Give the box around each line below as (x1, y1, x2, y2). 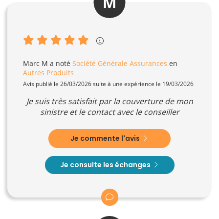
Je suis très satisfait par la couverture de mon (26, 95, 193, 107)
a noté (48, 58, 72, 68)
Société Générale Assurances (72, 58, 167, 68)
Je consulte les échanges (60, 159, 152, 170)
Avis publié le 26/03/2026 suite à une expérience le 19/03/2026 (23, 79, 194, 88)
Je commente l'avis (70, 133, 141, 143)
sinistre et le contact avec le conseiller (40, 106, 179, 117)
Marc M (23, 58, 48, 68)
